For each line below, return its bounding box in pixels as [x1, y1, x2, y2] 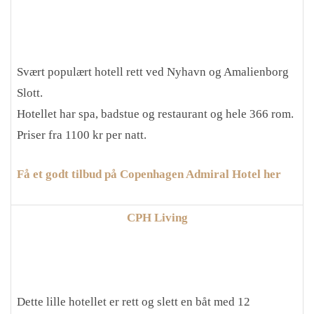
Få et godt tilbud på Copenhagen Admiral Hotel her [17, 167, 281, 181]
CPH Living [126, 211, 188, 224]
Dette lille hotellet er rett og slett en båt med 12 [17, 295, 250, 308]
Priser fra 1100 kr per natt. [17, 128, 146, 142]
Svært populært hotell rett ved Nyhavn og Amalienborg [17, 65, 289, 78]
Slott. [17, 86, 43, 100]
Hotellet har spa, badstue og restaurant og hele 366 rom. [17, 107, 294, 121]
